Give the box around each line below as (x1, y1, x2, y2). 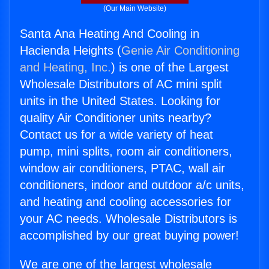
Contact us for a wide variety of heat (20, 128, 213, 142)
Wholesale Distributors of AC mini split (20, 77, 222, 91)
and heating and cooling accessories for (20, 195, 231, 209)
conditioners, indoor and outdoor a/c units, (20, 178, 244, 192)
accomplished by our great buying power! (20, 229, 239, 243)
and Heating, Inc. (20, 61, 111, 74)
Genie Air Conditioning (121, 44, 240, 58)
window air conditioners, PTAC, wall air (20, 162, 225, 175)
